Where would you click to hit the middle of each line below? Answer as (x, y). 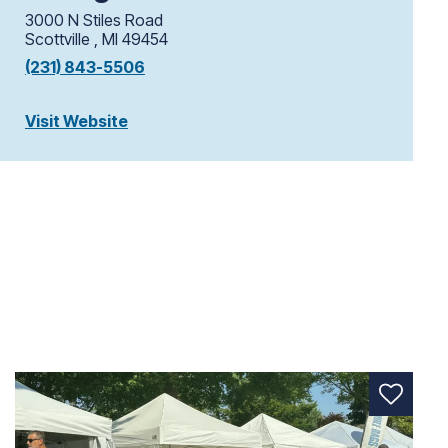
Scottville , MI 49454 (96, 38)
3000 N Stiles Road (93, 19)
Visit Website (76, 121)
